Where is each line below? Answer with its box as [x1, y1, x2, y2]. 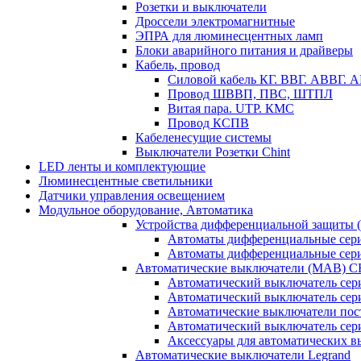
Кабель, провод [135, 57, 220, 72]
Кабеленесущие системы [135, 130, 272, 144]
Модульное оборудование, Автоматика [39, 202, 253, 217]
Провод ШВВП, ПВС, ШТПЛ [168, 86, 333, 101]
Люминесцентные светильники [39, 173, 213, 188]
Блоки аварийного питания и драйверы [135, 43, 353, 57]
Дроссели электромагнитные [135, 14, 295, 28]
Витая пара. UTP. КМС [168, 101, 294, 115]
